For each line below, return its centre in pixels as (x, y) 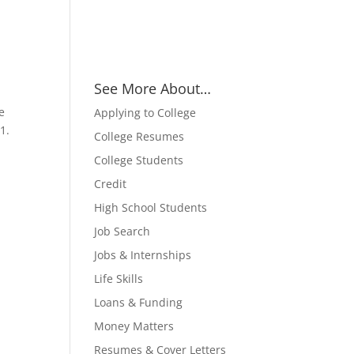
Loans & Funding (139, 302)
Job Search (122, 231)
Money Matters (134, 326)
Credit (111, 184)
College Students (139, 160)
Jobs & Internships (143, 255)
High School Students (151, 207)
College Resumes (139, 136)
